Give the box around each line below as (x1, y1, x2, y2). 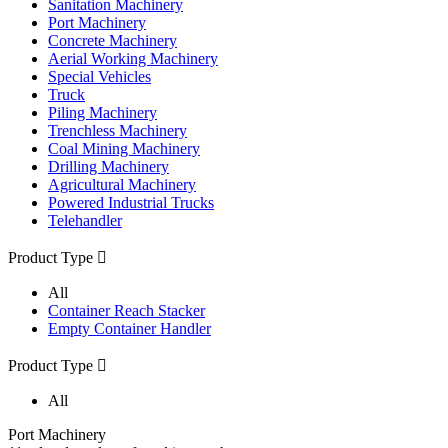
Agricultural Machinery (48, 175, 196, 193)
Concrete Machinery (48, 31, 177, 49)
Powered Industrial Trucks (48, 193, 214, 211)
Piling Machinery (48, 103, 157, 121)
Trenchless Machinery (48, 121, 187, 139)
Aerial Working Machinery (48, 49, 218, 67)
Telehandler (48, 211, 122, 229)
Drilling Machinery (48, 157, 169, 175)
